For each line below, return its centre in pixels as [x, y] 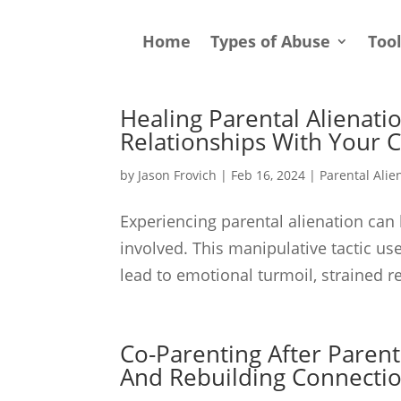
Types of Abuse [270, 41]
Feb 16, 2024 [269, 175]
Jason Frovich [178, 175]
